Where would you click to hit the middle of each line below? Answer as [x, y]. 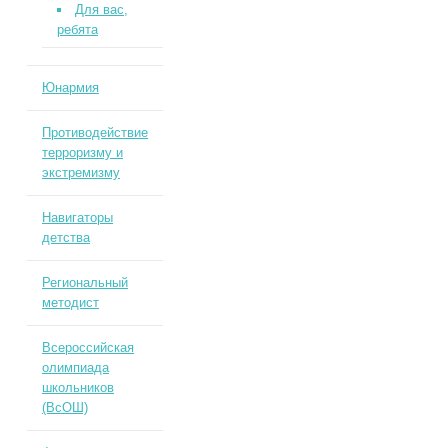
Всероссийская [87, 347]
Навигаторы [77, 217]
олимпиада [75, 367]
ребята [77, 29]
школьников [77, 387]
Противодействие [94, 132]
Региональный [84, 282]
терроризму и [82, 152]
